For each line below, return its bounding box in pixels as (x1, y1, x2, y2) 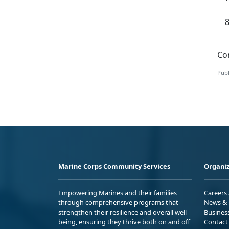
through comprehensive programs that (58, 198, 178, 208)
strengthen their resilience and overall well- (58, 208, 189, 217)
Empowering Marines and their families (58, 188, 177, 198)
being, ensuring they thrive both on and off (58, 217, 190, 227)
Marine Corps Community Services (58, 162, 170, 171)
